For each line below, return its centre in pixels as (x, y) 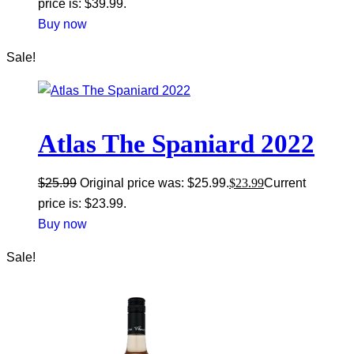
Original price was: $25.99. (154, 183)
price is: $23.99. (82, 203)
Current (285, 183)
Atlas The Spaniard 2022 (176, 143)
